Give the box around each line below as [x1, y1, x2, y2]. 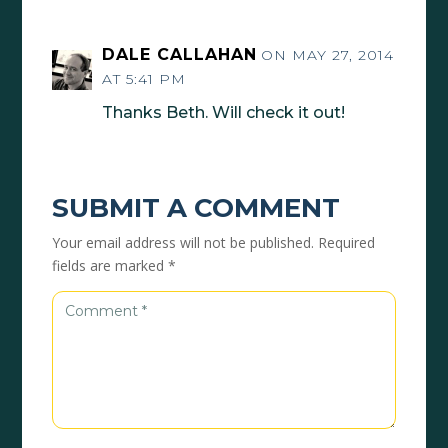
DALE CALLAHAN [102, 44, 258, 64]
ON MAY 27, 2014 [261, 45, 395, 64]
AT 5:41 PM [102, 69, 187, 88]
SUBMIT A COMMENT [52, 191, 341, 224]
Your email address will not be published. [52, 232, 315, 252]
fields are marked [52, 255, 169, 275]
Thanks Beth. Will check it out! [102, 102, 346, 122]
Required [318, 232, 376, 252]
